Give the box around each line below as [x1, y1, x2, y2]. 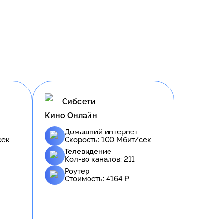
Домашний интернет [65, 127, 138, 136]
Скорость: [65, 135, 101, 144]
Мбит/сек [114, 135, 151, 144]
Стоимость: [65, 174, 106, 183]
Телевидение [65, 147, 111, 156]
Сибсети [62, 97, 96, 107]
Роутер [65, 166, 89, 175]
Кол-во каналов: [65, 154, 124, 164]
